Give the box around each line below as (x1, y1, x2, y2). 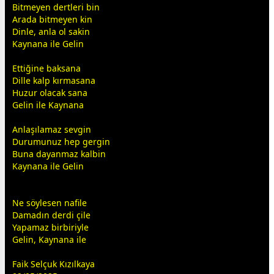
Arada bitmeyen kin (12, 13, 92, 26)
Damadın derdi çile (12, 209, 91, 221)
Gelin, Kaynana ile (12, 234, 86, 246)
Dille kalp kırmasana (12, 75, 95, 87)
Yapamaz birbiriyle (12, 221, 89, 234)
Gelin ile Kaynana (12, 99, 84, 111)
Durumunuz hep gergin (12, 136, 110, 148)
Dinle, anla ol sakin (12, 26, 90, 38)
